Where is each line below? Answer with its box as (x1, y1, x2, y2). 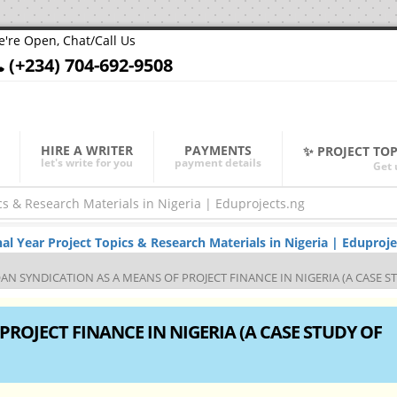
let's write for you (41, 155, 133, 170)
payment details (175, 155, 261, 170)
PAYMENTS (184, 142, 252, 159)
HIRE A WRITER (41, 142, 133, 159)
